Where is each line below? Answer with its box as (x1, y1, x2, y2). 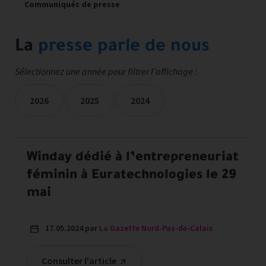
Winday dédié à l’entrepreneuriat (27, 151, 239, 166)
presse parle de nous (38, 38, 210, 57)
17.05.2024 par (45, 223, 99, 233)
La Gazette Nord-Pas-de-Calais (99, 223, 213, 233)
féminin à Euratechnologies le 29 (27, 169, 236, 183)
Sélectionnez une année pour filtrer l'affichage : (15, 65, 197, 77)
